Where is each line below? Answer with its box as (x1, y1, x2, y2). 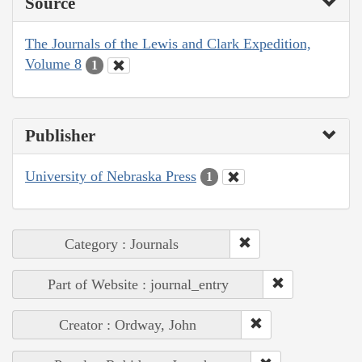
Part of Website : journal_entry (48, 276, 229, 293)
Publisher (25, 125, 95, 145)
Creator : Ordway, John (58, 317, 196, 334)
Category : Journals (65, 236, 179, 253)
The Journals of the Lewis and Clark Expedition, (25, 36, 311, 53)
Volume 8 (25, 56, 82, 73)
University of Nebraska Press (25, 167, 196, 184)
